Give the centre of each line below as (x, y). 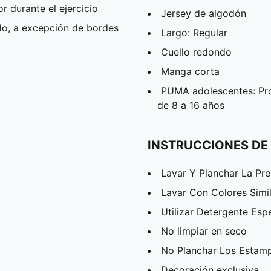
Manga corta (190, 71)
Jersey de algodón (204, 13)
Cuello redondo (196, 52)
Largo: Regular (194, 32)
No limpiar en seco (204, 231)
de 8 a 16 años (191, 105)
